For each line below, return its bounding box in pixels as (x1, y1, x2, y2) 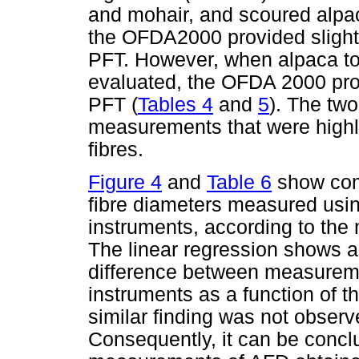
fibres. (88, 138, 143, 160)
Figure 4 (88, 171, 162, 193)
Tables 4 (138, 93, 213, 115)
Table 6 (207, 171, 272, 193)
